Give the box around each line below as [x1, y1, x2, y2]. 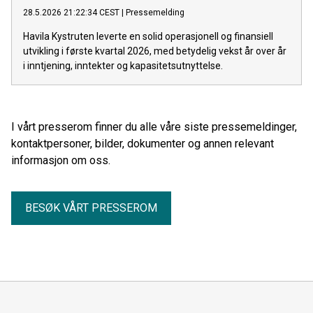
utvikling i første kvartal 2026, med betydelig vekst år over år [23, 45, 286, 57]
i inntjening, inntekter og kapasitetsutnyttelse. [23, 59, 223, 71]
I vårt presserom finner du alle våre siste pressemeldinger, [11, 119, 297, 133]
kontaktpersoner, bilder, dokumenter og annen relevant [11, 136, 274, 150]
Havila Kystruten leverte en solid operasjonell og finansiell [23, 30, 273, 42]
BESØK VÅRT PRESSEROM [25, 201, 157, 214]
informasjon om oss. [11, 153, 110, 167]
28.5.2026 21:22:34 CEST [23, 7, 119, 17]
